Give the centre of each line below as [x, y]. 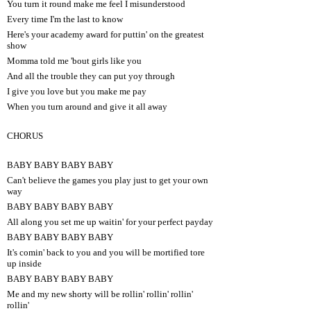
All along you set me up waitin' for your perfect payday [110, 221]
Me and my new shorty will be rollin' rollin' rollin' [100, 294]
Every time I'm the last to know [65, 19]
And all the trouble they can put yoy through [91, 76]
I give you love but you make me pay [77, 91]
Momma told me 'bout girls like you [74, 60]
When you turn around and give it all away [87, 106]
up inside [24, 263]
